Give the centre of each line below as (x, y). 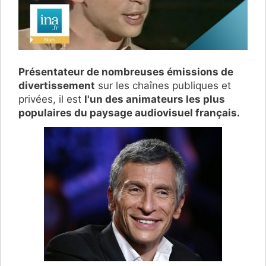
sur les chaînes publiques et (163, 85)
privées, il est (51, 99)
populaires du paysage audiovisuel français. (129, 113)
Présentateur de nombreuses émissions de (126, 72)
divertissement (57, 85)
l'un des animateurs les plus (155, 99)
